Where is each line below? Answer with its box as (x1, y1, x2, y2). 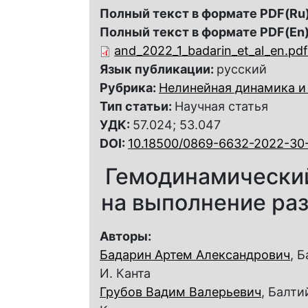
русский (217, 61, 267, 76)
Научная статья (175, 98, 268, 113)
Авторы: (100, 228, 154, 243)
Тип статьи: (100, 98, 175, 113)
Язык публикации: (100, 61, 217, 76)
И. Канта (100, 265, 151, 280)
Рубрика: (100, 80, 159, 95)
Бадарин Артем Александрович (100, 247, 290, 262)
